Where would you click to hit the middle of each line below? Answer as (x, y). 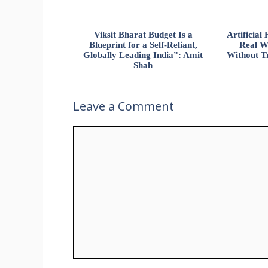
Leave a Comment (124, 106)
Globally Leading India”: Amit (143, 55)
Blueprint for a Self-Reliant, (143, 45)
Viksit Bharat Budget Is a (143, 34)
